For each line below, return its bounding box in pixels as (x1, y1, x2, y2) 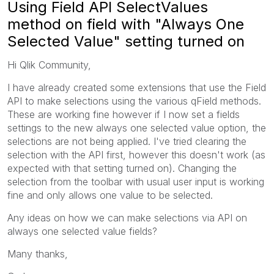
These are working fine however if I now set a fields (7, 108, 240, 120)
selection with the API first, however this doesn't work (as (7, 148, 265, 161)
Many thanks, (7, 247, 68, 260)
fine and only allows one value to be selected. (7, 188, 213, 201)
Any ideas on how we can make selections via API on (7, 211, 247, 224)
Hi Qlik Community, (7, 58, 91, 71)
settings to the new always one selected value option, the (7, 121, 266, 134)
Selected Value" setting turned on (7, 32, 245, 50)
